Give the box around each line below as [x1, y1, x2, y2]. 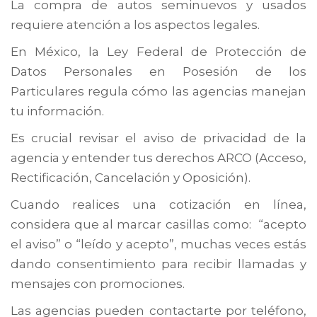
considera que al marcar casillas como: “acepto [11, 217, 306, 231]
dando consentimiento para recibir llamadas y [11, 256, 306, 271]
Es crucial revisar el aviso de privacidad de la [11, 130, 306, 145]
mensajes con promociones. [11, 276, 185, 291]
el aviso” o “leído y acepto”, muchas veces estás [11, 236, 306, 251]
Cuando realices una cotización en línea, [11, 197, 306, 212]
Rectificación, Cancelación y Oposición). [11, 170, 250, 185]
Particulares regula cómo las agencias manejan [11, 83, 306, 98]
